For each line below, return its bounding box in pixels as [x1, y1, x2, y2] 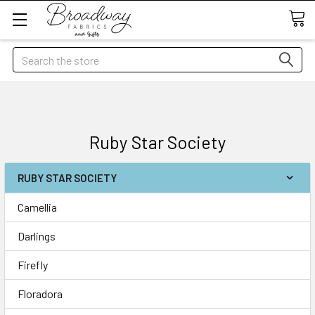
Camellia [18, 200, 57, 214]
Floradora [18, 287, 63, 300]
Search [13, 49, 45, 62]
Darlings [18, 229, 56, 243]
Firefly [18, 258, 48, 271]
